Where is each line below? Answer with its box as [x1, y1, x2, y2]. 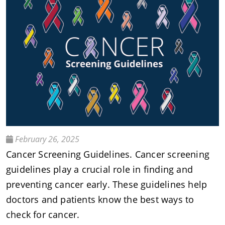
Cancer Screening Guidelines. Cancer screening [6, 148, 210, 161]
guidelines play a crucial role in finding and [6, 163, 193, 176]
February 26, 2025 [13, 134, 79, 145]
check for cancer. [6, 208, 80, 221]
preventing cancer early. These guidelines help [6, 178, 207, 191]
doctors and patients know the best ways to [6, 193, 194, 206]
